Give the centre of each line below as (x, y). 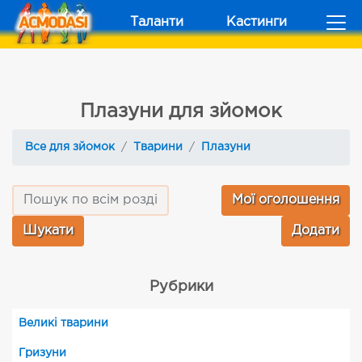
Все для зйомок (70, 147)
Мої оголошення (286, 200)
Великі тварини (63, 323)
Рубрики (181, 287)
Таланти (157, 22)
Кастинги (257, 22)
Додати (316, 231)
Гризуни (42, 353)
